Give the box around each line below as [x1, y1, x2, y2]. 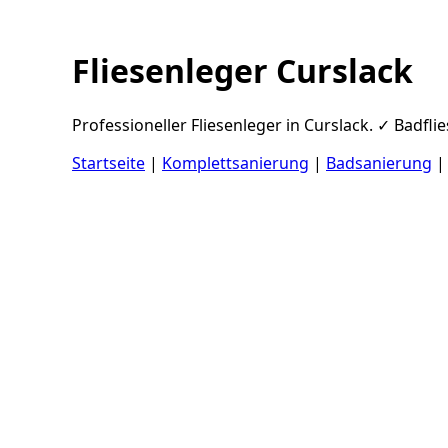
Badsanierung [326, 151, 432, 174]
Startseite [72, 151, 145, 174]
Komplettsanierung [162, 151, 309, 174]
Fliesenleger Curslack [72, 49, 413, 93]
